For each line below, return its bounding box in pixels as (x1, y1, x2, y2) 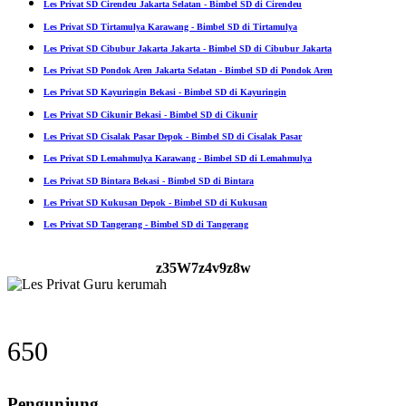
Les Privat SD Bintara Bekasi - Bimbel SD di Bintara (43, 175, 254, 186)
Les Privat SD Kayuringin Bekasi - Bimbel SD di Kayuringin (43, 87, 286, 98)
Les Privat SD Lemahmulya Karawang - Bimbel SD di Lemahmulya (43, 153, 312, 164)
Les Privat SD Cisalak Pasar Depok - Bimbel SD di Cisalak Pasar (43, 131, 302, 142)
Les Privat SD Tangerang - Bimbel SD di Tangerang (43, 219, 248, 230)
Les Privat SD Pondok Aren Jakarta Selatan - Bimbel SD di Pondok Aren (43, 65, 333, 76)
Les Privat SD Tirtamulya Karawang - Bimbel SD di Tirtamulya (43, 21, 297, 32)
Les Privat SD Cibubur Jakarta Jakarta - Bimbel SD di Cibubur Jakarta (43, 43, 332, 53)
